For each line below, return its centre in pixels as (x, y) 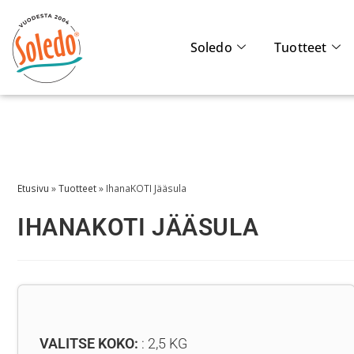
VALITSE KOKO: (89, 343)
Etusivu (33, 188)
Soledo (211, 47)
